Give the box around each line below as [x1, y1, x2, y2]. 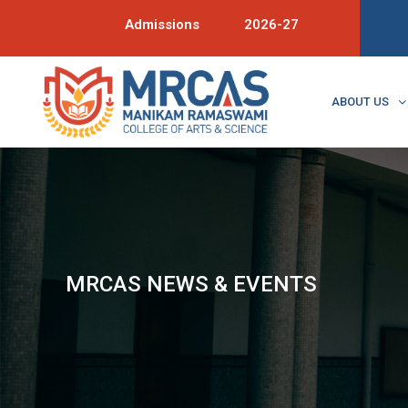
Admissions [125, 16, 200, 33]
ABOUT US [331, 95, 390, 109]
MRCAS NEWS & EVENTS [66, 270, 317, 297]
